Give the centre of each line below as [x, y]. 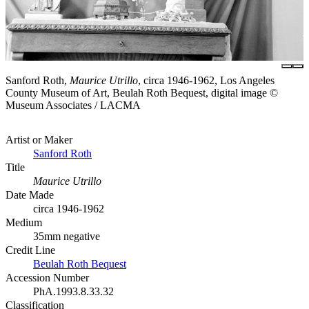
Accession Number [47, 277]
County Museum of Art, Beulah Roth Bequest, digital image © [142, 92]
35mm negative [67, 236]
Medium [24, 222]
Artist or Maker [39, 139]
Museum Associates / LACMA [73, 105]
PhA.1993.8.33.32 [73, 291]
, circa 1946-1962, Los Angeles [206, 80]
